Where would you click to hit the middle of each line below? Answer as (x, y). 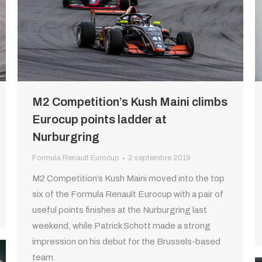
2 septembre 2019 (159, 158)
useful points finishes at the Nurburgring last (120, 210)
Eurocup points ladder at (99, 120)
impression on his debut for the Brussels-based (126, 242)
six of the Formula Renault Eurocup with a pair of (128, 194)
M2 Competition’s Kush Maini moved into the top (128, 179)
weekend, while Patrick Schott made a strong (121, 226)
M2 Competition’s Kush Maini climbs (130, 102)
